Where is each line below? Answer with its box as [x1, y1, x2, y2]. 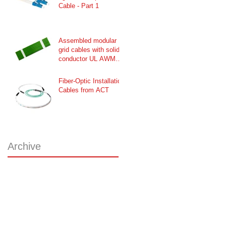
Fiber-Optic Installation [59, 77, 125, 85]
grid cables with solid [59, 45, 120, 53]
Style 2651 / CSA [59, 64, 109, 72]
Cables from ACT [59, 86, 109, 94]
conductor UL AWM [59, 54, 116, 63]
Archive [8, 140, 41, 152]
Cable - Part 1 [59, 2, 99, 10]
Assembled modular [59, 36, 117, 44]
